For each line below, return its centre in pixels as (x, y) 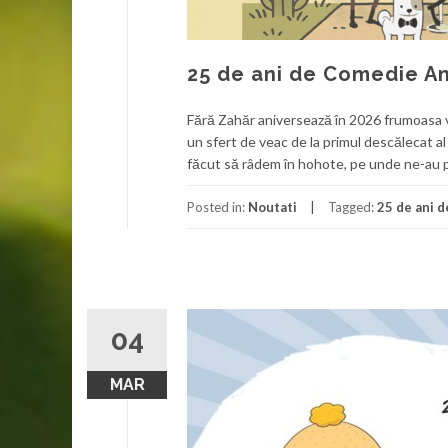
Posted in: (217, 207)
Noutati (272, 207)
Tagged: (352, 207)
